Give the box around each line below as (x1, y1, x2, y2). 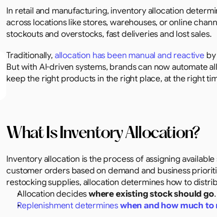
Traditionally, (6, 50, 55, 61)
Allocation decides (17, 188, 89, 199)
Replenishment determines (17, 200, 120, 211)
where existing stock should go (89, 188, 214, 199)
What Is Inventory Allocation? (6, 126, 199, 142)
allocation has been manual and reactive (54, 50, 204, 61)
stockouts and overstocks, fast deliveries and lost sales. (6, 29, 212, 39)
